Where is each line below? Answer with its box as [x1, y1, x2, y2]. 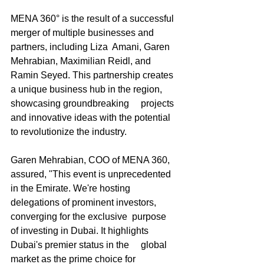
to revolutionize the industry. [11, 127, 127, 137]
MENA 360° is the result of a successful [11, 14, 176, 24]
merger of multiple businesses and [11, 28, 156, 38]
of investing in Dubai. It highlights [11, 226, 151, 236]
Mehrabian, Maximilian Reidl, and [11, 56, 153, 67]
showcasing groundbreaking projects [11, 98, 176, 109]
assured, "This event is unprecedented [11, 169, 173, 180]
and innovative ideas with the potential [11, 113, 173, 123]
